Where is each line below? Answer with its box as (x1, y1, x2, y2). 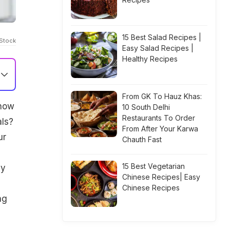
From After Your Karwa (122, 124, 198, 133)
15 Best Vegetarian (122, 162, 185, 170)
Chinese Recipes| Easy (122, 172, 200, 181)
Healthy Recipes (122, 54, 178, 63)
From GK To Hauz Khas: (122, 92, 202, 101)
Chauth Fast (122, 135, 162, 144)
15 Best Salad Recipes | (122, 33, 201, 42)
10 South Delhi (122, 103, 170, 111)
